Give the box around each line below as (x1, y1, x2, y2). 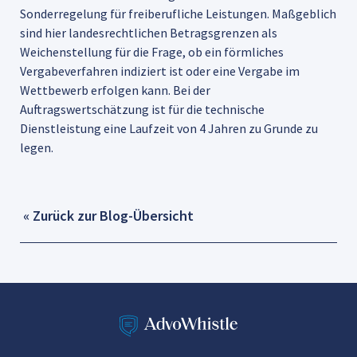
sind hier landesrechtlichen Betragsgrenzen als (20, 24, 277, 41)
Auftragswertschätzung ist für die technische (20, 100, 265, 117)
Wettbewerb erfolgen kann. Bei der (20, 81, 210, 98)
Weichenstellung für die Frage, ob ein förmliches (20, 43, 284, 60)
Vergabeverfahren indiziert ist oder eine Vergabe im (20, 62, 300, 79)
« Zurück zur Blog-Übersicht (20, 206, 194, 225)
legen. (20, 139, 53, 155)
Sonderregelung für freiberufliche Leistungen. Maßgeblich (20, 5, 336, 22)
